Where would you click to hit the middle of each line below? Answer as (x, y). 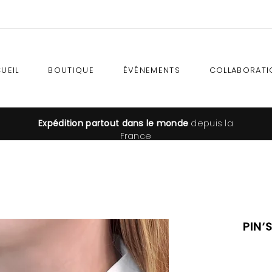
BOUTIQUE (71, 70)
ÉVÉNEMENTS (151, 70)
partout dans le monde (136, 123)
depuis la (211, 123)
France (136, 136)
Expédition (61, 123)
